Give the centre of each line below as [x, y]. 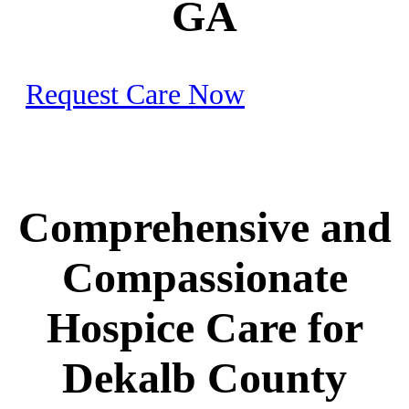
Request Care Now [135, 94]
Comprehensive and [204, 227]
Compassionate [204, 278]
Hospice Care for [204, 328]
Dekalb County [204, 378]
